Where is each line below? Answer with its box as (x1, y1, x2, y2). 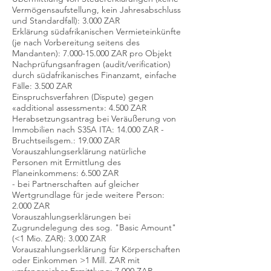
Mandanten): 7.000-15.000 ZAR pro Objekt (12, 48, 172, 59)
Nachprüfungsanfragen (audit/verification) (12, 59, 171, 70)
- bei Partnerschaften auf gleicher (12, 178, 139, 189)
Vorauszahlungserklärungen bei (12, 211, 131, 222)
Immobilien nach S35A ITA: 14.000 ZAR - (12, 124, 164, 135)
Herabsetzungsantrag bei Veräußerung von (12, 113, 176, 124)
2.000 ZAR (12, 200, 50, 211)
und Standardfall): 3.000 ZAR (12, 15, 120, 26)
